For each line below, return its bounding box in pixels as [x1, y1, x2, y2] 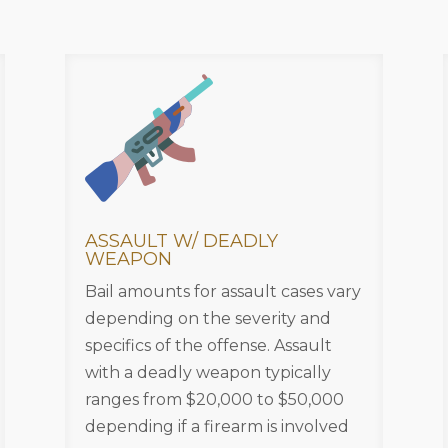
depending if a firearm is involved [84, 416, 349, 436]
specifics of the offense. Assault [84, 335, 332, 355]
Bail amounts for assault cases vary [84, 281, 361, 301]
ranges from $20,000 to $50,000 [84, 389, 344, 409]
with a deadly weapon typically [84, 362, 331, 382]
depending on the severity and [84, 308, 331, 328]
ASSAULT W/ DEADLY [84, 229, 278, 252]
